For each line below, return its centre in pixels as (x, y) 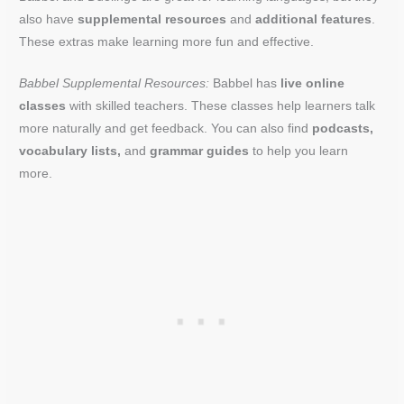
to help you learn (299, 151)
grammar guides (200, 151)
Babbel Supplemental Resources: (115, 84)
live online (313, 84)
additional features (314, 19)
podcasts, (343, 129)
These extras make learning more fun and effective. (167, 41)
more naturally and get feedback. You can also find (166, 129)
